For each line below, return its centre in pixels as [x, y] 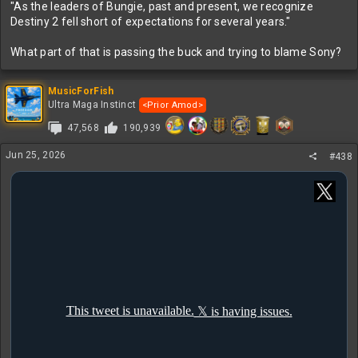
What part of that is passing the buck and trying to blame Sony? [176, 52]
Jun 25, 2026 [36, 155]
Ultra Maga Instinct [92, 105]
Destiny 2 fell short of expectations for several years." [151, 22]
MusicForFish [81, 91]
